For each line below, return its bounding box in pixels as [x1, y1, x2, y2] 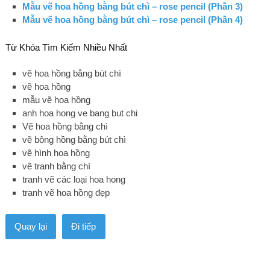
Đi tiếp [71, 221, 96, 231]
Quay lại [14, 221, 47, 231]
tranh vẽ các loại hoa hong [22, 174, 126, 185]
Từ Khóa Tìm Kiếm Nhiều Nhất [5, 42, 127, 52]
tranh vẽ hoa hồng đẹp [22, 187, 110, 198]
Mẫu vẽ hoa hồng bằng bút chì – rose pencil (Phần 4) [22, 14, 243, 25]
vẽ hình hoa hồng [22, 148, 90, 159]
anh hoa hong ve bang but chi [22, 108, 138, 119]
